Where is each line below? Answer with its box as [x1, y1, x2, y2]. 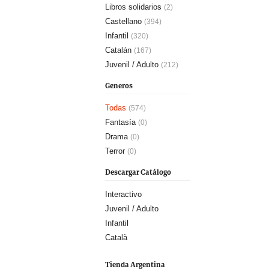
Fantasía [105, 118, 136, 127]
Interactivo [105, 190, 142, 199]
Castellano [105, 17, 142, 26]
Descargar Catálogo [105, 168, 171, 177]
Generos [105, 82, 133, 91]
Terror [105, 147, 125, 156]
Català [105, 233, 127, 242]
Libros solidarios [105, 2, 162, 11]
